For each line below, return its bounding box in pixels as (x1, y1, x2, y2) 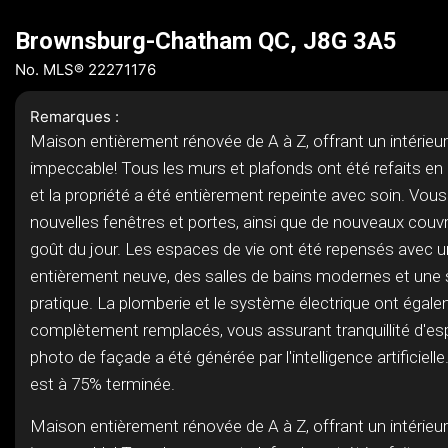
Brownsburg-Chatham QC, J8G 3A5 (15, 27, 397, 55)
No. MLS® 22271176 (15, 60, 156, 79)
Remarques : (30, 107, 119, 126)
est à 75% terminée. (30, 374, 175, 394)
